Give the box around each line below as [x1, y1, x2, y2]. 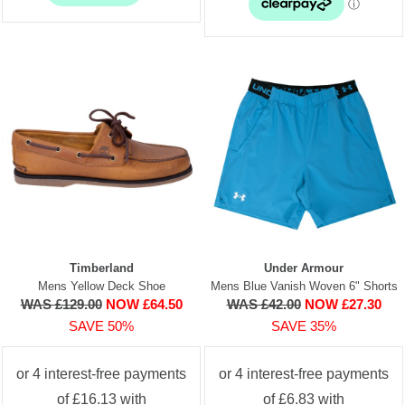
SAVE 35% [271, 317, 336, 334]
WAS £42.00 [226, 296, 301, 312]
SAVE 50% [69, 317, 134, 334]
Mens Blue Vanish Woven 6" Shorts [210, 278, 398, 293]
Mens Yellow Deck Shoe [37, 278, 165, 293]
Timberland [69, 260, 134, 275]
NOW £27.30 [304, 296, 381, 312]
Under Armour [264, 260, 344, 275]
